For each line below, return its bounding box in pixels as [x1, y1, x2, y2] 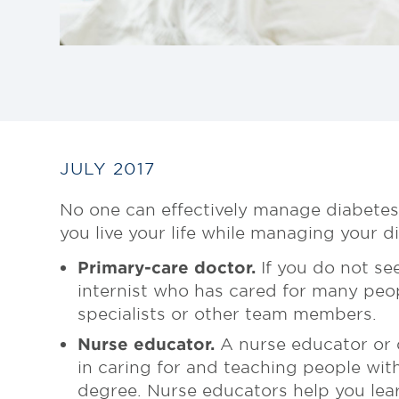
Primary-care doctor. [77, 257, 256, 278]
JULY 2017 [60, 159, 156, 178]
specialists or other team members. [77, 304, 378, 324]
